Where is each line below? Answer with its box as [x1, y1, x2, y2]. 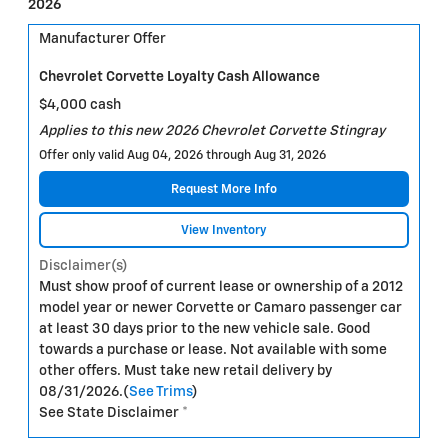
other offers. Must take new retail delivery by [39, 364, 332, 379]
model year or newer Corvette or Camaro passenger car [39, 301, 402, 316]
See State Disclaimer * [39, 406, 188, 421]
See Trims [129, 385, 192, 400]
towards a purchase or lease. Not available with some [39, 343, 387, 358]
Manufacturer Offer [39, 32, 166, 47]
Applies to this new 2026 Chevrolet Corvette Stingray [39, 123, 385, 138]
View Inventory [181, 223, 267, 237]
